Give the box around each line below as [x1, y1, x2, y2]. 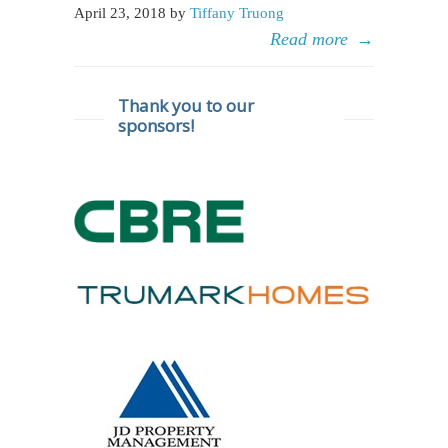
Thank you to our [117, 94, 254, 117]
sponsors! [117, 114, 194, 137]
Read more [270, 29, 348, 49]
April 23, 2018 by [74, 4, 190, 21]
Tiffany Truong [190, 4, 284, 21]
